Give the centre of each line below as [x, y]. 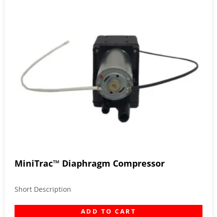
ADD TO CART [108, 211]
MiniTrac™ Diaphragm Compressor [90, 163]
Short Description [43, 189]
